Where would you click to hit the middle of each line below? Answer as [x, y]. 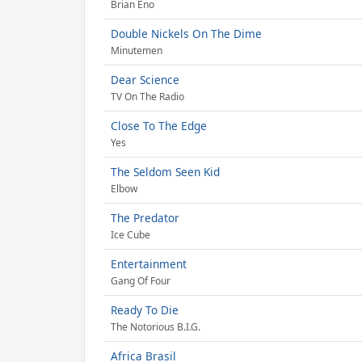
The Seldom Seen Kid [165, 172]
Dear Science [145, 80]
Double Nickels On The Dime [186, 34]
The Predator [145, 218]
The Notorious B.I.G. [156, 327]
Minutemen [137, 51]
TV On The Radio [147, 97]
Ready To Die [145, 310]
